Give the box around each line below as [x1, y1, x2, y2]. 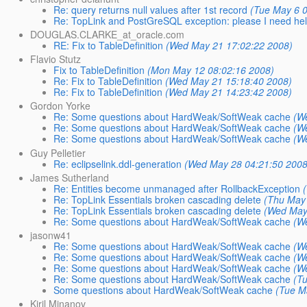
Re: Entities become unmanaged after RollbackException [53, 181, 301, 195]
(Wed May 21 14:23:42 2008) [165, 85, 293, 99]
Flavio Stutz [30, 52, 82, 66]
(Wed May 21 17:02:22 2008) [166, 38, 293, 52]
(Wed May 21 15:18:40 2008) [165, 74, 293, 88]
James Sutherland [30, 170, 110, 184]
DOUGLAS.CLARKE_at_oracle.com [30, 27, 185, 41]
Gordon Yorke [30, 99, 91, 113]
